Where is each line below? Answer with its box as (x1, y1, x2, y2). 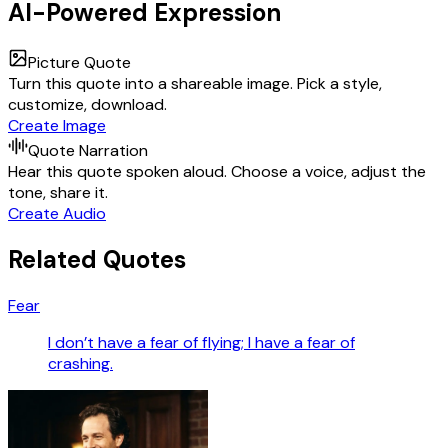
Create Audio (8, 202, 106, 224)
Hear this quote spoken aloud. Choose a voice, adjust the (8, 160, 426, 182)
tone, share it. (8, 181, 108, 203)
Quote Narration (28, 139, 148, 161)
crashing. (48, 352, 113, 374)
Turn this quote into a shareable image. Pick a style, (8, 72, 382, 94)
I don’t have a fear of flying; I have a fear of (48, 331, 355, 353)
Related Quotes (8, 243, 186, 275)
